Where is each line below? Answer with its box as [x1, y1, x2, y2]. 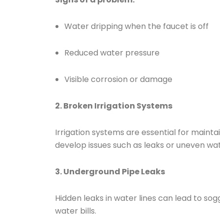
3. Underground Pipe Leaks [55, 166, 165, 177]
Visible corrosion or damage [64, 74, 173, 85]
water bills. [55, 205, 96, 217]
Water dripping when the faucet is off [64, 21, 209, 32]
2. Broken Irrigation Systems [55, 100, 172, 111]
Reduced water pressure [64, 47, 160, 58]
